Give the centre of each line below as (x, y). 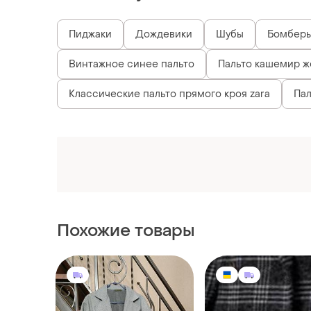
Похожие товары (126, 148)
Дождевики (164, 35)
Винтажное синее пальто (132, 65)
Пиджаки (90, 35)
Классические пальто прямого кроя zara (169, 94)
